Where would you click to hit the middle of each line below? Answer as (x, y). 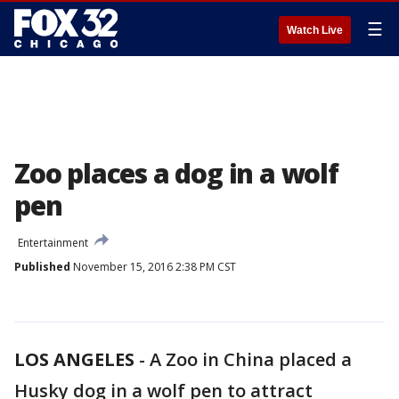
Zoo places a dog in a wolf (176, 173)
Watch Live (315, 30)
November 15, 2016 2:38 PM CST (153, 267)
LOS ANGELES (74, 359)
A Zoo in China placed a (251, 359)
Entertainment (53, 243)
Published (42, 267)
